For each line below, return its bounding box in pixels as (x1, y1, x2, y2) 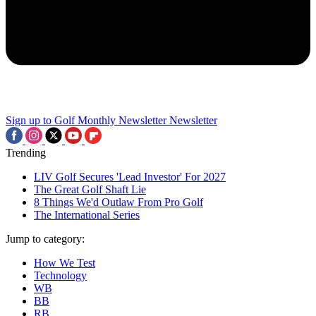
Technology (34, 269, 87, 281)
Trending (6, 146, 46, 159)
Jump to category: (6, 232, 85, 245)
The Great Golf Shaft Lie (34, 183, 146, 195)
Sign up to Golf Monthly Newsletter (6, 114, 166, 126)
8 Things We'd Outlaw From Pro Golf (34, 195, 203, 208)
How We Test (34, 256, 95, 269)
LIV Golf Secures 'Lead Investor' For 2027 (34, 170, 226, 183)
